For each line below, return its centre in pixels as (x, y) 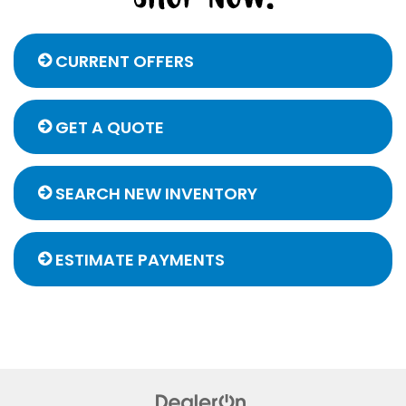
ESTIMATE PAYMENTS (138, 259)
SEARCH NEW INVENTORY (155, 193)
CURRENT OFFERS (123, 61)
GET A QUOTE (108, 127)
